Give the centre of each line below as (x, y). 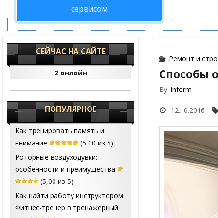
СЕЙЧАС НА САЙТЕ (71, 51)
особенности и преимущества (65, 169)
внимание (31, 143)
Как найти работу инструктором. (70, 195)
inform (181, 90)
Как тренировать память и (60, 130)
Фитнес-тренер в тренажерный (67, 208)
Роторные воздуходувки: (56, 157)
